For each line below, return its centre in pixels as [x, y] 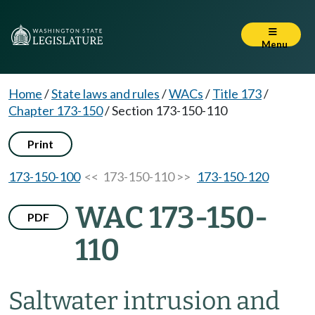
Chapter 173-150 [56, 110]
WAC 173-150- [172, 218]
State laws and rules [105, 94]
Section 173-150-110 [169, 110]
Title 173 [237, 94]
